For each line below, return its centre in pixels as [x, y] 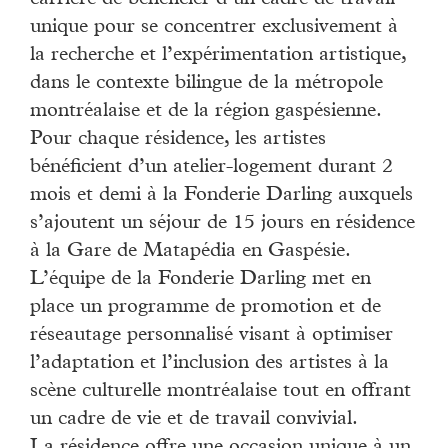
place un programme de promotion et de [205, 307]
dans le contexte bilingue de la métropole [206, 83]
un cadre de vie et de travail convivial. [194, 419]
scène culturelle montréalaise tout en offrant [220, 391]
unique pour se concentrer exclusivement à [214, 27]
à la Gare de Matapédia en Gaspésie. [190, 251]
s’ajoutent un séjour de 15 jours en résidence [222, 223]
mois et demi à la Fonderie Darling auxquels [221, 195]
